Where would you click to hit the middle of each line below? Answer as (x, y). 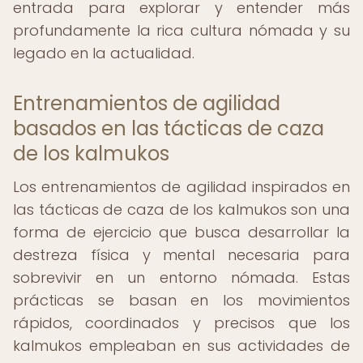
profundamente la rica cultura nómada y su (181, 30)
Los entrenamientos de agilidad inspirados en (181, 187)
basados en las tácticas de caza (169, 128)
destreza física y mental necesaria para (181, 255)
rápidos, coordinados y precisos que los (181, 323)
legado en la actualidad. (104, 53)
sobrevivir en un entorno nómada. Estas (181, 278)
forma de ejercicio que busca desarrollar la (181, 232)
